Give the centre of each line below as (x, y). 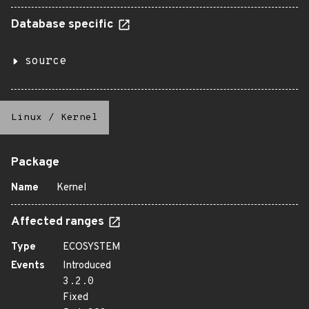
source (46, 61)
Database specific (64, 25)
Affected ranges (59, 222)
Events (28, 266)
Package (35, 163)
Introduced (87, 266)
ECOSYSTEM (92, 247)
